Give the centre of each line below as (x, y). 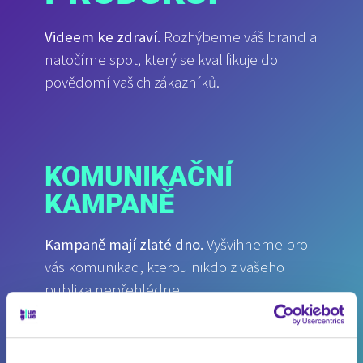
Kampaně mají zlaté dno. (124, 245)
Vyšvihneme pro (256, 245)
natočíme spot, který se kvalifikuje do (161, 59)
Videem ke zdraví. (102, 36)
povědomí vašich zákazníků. (132, 82)
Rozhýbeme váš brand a (239, 36)
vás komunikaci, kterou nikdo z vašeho (164, 267)
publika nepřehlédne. (114, 290)
